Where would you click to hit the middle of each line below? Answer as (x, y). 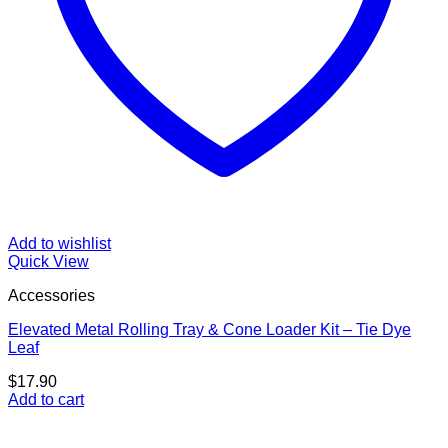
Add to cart (46, 400)
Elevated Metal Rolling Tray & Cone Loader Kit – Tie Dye (209, 330)
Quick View (48, 262)
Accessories (51, 296)
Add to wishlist (59, 244)
